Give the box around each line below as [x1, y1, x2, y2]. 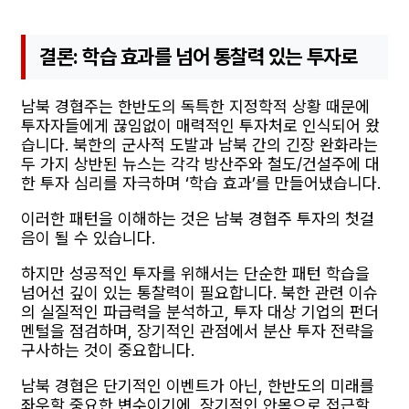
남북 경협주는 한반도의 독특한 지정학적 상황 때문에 [21, 96, 370, 116]
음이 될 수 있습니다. [21, 227, 155, 247]
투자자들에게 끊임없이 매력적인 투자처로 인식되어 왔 [21, 115, 380, 135]
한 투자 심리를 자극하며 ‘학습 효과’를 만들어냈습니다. [21, 173, 381, 193]
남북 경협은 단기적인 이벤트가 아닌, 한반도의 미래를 [21, 375, 374, 395]
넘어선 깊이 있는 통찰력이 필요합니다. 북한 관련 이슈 [21, 282, 378, 302]
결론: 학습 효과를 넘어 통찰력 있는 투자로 [39, 45, 358, 69]
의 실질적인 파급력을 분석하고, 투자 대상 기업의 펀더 [21, 301, 379, 321]
